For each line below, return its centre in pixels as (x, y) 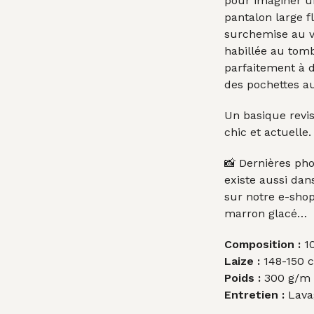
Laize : (243, 261)
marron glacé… (266, 213)
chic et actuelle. (268, 132)
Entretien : (255, 294)
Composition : (263, 244)
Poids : (243, 278)
